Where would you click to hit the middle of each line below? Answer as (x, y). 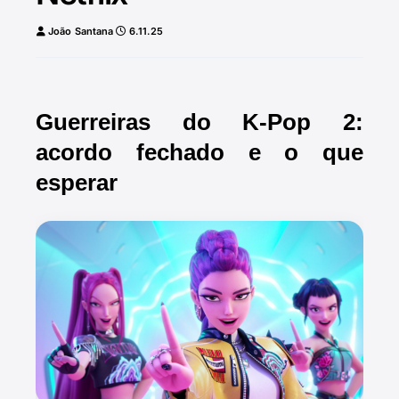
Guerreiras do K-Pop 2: (199, 122)
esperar (77, 183)
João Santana (81, 31)
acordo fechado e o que (199, 153)
